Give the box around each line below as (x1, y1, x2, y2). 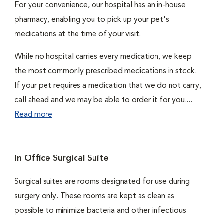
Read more (15, 111, 52, 119)
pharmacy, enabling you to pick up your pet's (15, 16, 169, 24)
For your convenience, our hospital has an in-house (15, 1, 186, 9)
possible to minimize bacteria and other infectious (15, 207, 186, 215)
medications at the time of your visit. (15, 31, 141, 38)
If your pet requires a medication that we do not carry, (15, 82, 201, 90)
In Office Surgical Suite (15, 154, 108, 163)
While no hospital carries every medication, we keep (15, 53, 192, 61)
